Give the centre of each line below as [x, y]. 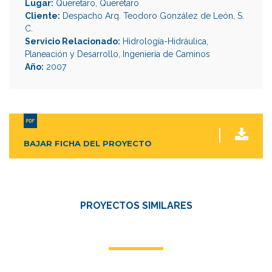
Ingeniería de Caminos [166, 54]
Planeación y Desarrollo [72, 54]
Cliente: [42, 15]
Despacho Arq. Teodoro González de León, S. [152, 15]
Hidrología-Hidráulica [165, 41]
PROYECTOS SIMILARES [136, 205]
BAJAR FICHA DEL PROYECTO [88, 143]
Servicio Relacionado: [73, 41]
